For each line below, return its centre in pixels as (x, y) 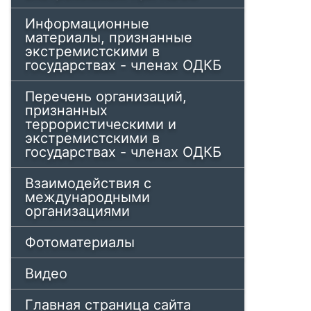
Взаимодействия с (88, 183)
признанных (66, 110)
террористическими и (101, 124)
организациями (77, 211)
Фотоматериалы (80, 242)
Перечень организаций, (106, 96)
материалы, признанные (109, 37)
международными (87, 197)
